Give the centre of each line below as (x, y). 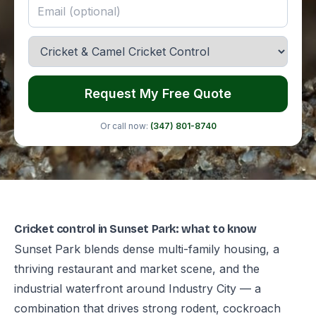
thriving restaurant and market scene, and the (137, 269)
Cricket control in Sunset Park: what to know (135, 229)
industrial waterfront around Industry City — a (138, 288)
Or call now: (125, 126)
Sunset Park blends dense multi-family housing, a (147, 249)
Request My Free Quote (158, 93)
